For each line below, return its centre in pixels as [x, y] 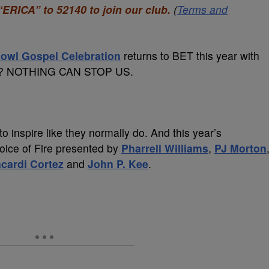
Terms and [202, 9]
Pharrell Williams [165, 148]
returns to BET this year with [190, 56]
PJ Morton [240, 148]
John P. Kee [118, 164]
